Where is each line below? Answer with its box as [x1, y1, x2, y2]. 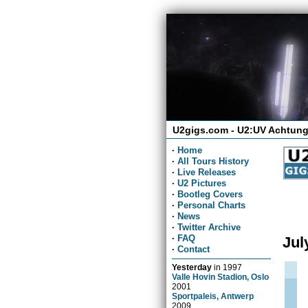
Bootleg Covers [177, 188, 243, 199]
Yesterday [172, 262, 212, 272]
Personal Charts [177, 199, 246, 210]
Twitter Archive [177, 221, 241, 232]
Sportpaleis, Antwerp [172, 291, 254, 300]
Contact [177, 243, 210, 254]
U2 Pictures [177, 177, 227, 188]
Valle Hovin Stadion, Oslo [172, 272, 269, 281]
